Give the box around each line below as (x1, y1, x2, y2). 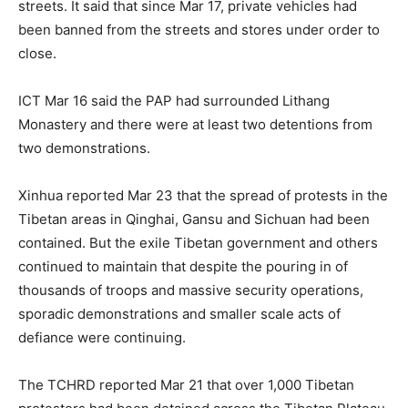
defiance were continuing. (18, 329, 186, 346)
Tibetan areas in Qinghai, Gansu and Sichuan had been (18, 210, 370, 228)
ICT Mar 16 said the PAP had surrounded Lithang (18, 92, 330, 109)
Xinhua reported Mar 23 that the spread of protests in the (18, 187, 388, 204)
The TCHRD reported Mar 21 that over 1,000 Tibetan (18, 376, 354, 393)
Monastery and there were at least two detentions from (18, 116, 372, 133)
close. (18, 45, 56, 62)
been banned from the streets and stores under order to (18, 21, 380, 38)
